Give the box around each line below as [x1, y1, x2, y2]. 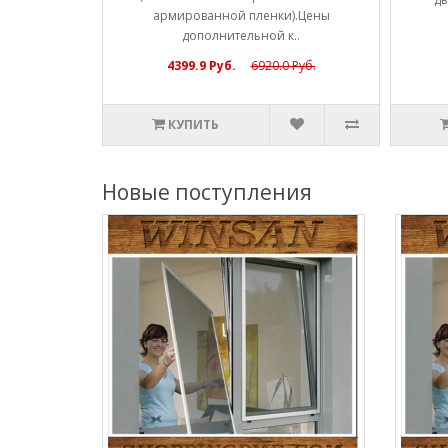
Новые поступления [102, 177, 312, 206]
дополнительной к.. [182, 26, 300, 44]
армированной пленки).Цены [152, 6, 330, 24]
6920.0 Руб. [250, 56, 316, 74]
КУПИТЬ [168, 115, 220, 133]
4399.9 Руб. [166, 56, 236, 74]
